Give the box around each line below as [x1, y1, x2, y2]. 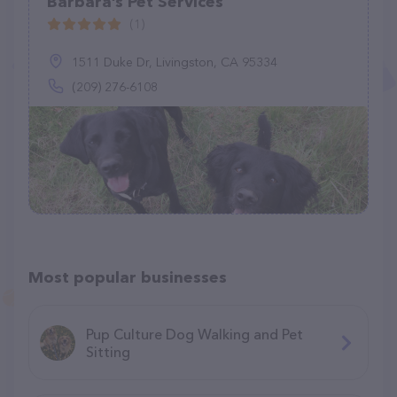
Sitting [86, 342, 130, 361]
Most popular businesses [28, 268, 227, 287]
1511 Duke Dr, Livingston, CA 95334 [72, 54, 277, 70]
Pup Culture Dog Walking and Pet [86, 324, 303, 343]
